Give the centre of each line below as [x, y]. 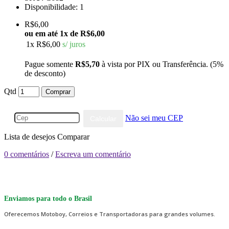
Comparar [73, 136]
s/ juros [74, 44]
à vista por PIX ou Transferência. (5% [162, 64]
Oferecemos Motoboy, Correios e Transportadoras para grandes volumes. [110, 214]
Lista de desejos [30, 136]
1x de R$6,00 [82, 33]
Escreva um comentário [93, 154]
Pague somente [50, 64]
